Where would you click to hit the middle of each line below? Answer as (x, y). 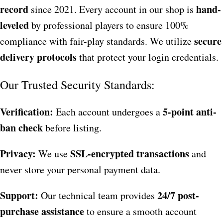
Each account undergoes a (108, 112)
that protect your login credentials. (148, 57)
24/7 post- (178, 196)
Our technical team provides (98, 196)
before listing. (72, 128)
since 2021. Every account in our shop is (112, 9)
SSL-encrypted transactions (130, 154)
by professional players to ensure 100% (109, 25)
